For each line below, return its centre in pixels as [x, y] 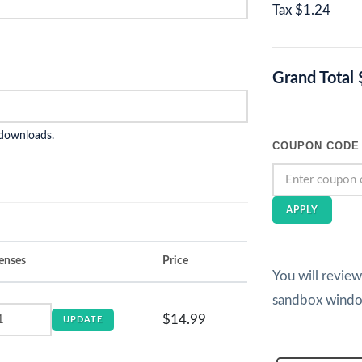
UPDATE [83, 319]
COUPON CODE [316, 146]
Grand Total [313, 78]
